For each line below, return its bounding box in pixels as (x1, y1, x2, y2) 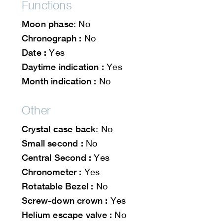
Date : (22, 47, 47, 58)
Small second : (22, 138, 83, 149)
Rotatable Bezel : (22, 181, 94, 192)
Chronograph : (22, 33, 82, 44)
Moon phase (22, 18, 74, 30)
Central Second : (22, 152, 92, 163)
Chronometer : (22, 166, 82, 178)
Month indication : (22, 75, 97, 87)
